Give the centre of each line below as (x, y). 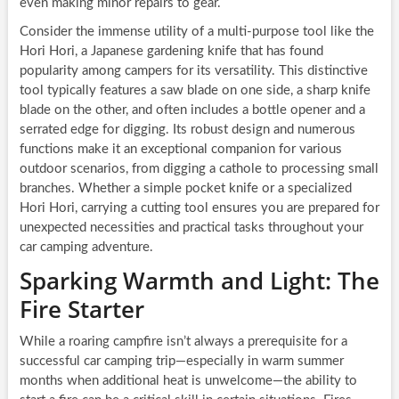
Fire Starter (81, 309)
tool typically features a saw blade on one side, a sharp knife (195, 91)
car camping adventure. (86, 248)
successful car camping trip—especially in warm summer (181, 362)
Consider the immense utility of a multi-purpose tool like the (196, 32)
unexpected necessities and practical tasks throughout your (191, 228)
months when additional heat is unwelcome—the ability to (188, 381)
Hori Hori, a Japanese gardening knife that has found (171, 52)
